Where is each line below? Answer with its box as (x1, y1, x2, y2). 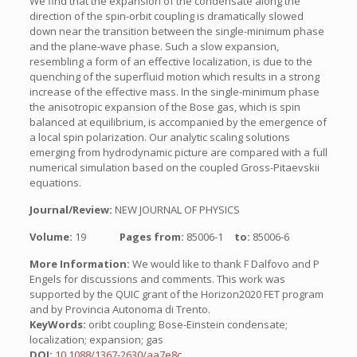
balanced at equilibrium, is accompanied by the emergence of (29, 115, 327, 129)
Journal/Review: (29, 202, 115, 217)
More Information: (29, 257, 130, 271)
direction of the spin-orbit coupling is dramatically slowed (29, 9, 304, 23)
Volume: (29, 229, 75, 244)
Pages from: (119, 229, 186, 244)
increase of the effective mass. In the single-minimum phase (29, 84, 320, 99)
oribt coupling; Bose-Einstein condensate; (85, 317, 288, 331)
